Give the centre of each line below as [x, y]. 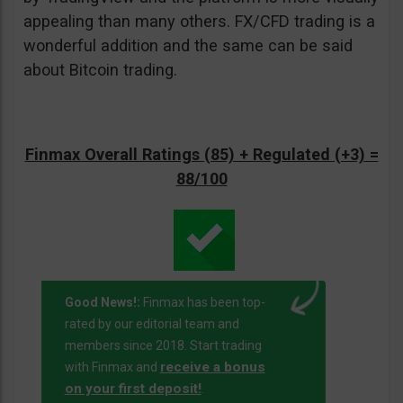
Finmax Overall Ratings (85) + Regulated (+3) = [201, 155]
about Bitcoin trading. [100, 70]
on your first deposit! [133, 389]
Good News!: [102, 303]
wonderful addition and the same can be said [188, 46]
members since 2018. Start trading [163, 346]
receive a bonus [212, 367]
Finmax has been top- [202, 303]
